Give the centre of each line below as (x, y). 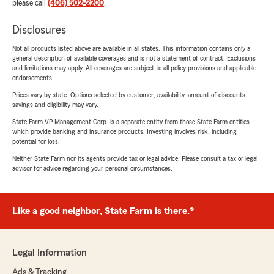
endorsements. (33, 78)
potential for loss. (36, 142)
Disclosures (39, 30)
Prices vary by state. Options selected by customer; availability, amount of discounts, (130, 95)
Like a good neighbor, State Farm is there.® (103, 211)
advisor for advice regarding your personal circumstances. (92, 168)
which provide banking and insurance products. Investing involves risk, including (124, 132)
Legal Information (50, 253)
